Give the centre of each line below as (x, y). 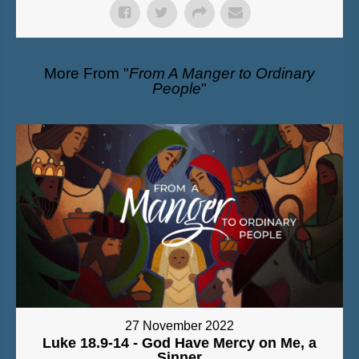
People (177, 88)
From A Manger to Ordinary (222, 73)
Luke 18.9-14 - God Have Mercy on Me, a (179, 343)
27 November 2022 (179, 326)
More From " (87, 73)
